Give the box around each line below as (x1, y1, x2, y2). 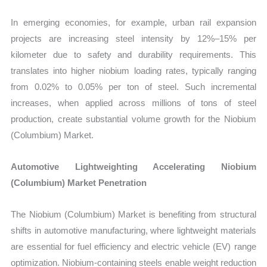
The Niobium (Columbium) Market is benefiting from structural (11, 209, 256, 220)
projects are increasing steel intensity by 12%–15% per (11, 33, 256, 44)
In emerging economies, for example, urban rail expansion (11, 17, 256, 27)
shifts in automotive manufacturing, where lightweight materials (11, 225, 256, 236)
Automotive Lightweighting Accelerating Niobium (11, 162, 256, 172)
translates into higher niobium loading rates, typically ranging (11, 65, 256, 76)
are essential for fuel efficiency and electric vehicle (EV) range (11, 241, 256, 252)
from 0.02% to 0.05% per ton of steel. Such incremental (11, 81, 256, 92)
